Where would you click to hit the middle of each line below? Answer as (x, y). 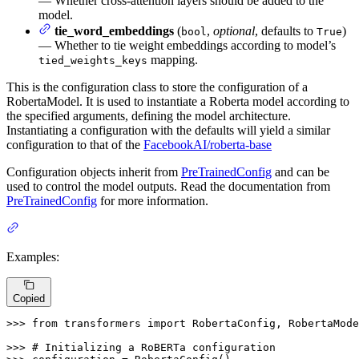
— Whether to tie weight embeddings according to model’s (187, 46)
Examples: (33, 257)
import (167, 324)
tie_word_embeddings (114, 31)
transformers (103, 324)
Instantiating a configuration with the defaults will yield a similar (168, 131)
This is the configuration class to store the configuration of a (157, 87)
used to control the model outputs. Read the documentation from (168, 187)
